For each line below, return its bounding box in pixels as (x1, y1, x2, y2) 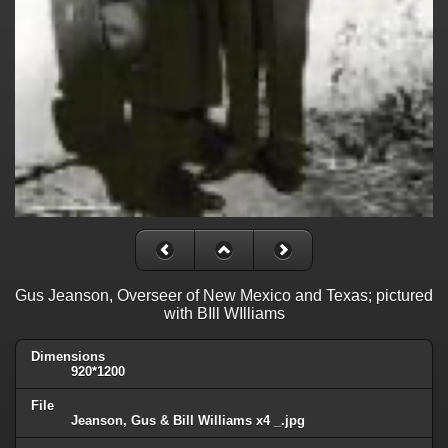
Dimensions (31, 348, 105, 364)
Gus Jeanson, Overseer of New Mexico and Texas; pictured (15, 286, 433, 304)
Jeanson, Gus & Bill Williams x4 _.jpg (71, 412, 305, 428)
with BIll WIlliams (163, 304, 285, 322)
